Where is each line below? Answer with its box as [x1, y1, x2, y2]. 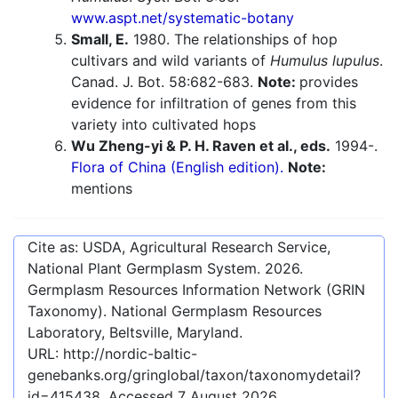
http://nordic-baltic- [63, 345, 197, 363]
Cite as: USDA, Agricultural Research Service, [28, 238, 330, 257]
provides [299, 73, 358, 92]
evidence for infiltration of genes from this [71, 94, 356, 113]
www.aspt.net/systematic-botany [71, 9, 294, 28]
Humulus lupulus [270, 52, 379, 70]
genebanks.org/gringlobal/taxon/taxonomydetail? [28, 366, 361, 385]
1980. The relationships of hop [129, 30, 338, 49]
